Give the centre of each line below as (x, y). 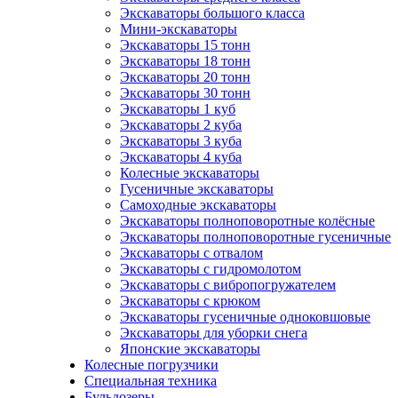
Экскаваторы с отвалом (191, 253)
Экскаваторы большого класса (212, 13)
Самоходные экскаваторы (198, 205)
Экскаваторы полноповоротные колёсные (247, 221)
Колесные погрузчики (151, 365)
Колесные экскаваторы (190, 173)
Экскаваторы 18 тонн (185, 61)
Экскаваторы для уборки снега (214, 333)
